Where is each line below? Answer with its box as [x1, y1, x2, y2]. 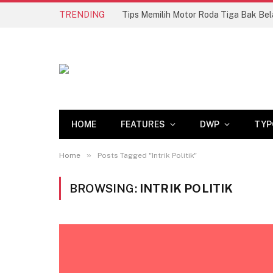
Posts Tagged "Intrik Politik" [97, 151, 197, 160]
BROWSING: [69, 182, 140, 195]
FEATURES [121, 119, 165, 129]
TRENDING [59, 9, 105, 19]
